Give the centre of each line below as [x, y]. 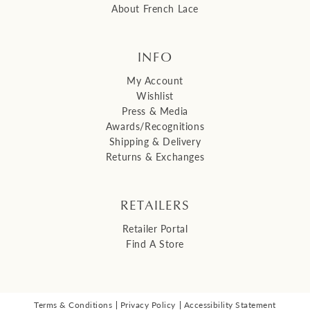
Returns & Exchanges [155, 157]
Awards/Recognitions [155, 126]
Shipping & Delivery [155, 142]
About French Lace [155, 9]
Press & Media [155, 111]
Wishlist [155, 96]
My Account [155, 81]
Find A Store [155, 243]
